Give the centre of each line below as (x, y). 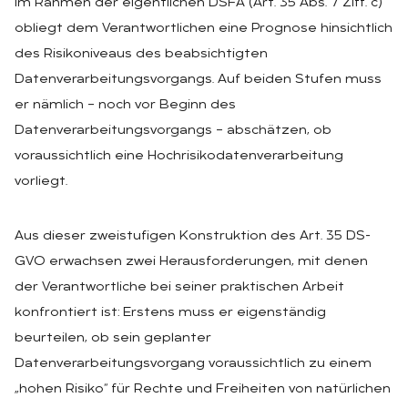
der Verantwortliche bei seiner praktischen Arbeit (179, 287)
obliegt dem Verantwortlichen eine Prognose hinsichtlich (204, 28)
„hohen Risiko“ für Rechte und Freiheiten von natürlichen (203, 389)
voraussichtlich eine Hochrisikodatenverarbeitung (179, 156)
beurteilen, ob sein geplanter (113, 338)
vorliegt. (41, 181)
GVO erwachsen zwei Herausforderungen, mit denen (191, 261)
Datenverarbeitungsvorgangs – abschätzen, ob (173, 130)
